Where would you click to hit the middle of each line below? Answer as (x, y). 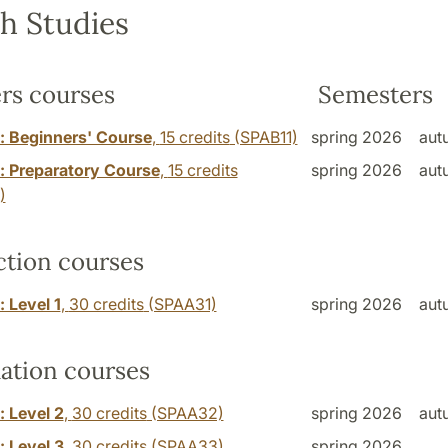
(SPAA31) (180, 303)
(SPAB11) (263, 136)
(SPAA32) (185, 412)
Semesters (376, 94)
